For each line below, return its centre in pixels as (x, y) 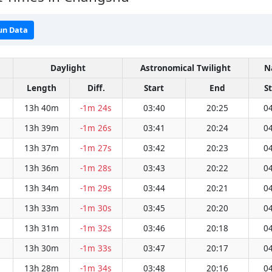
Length (41, 88)
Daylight (68, 68)
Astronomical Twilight (185, 68)
